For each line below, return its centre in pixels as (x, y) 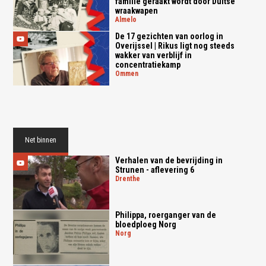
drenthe (129, 179)
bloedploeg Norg (145, 224)
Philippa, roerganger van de (165, 215)
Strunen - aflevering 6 (154, 170)
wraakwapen (136, 10)
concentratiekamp (148, 65)
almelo (128, 19)
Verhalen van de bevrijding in (169, 161)
